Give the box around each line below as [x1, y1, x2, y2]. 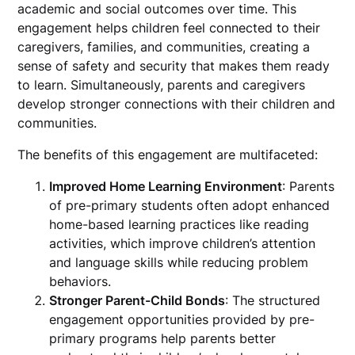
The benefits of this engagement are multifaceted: [17, 147, 319, 162]
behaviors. [49, 273, 112, 289]
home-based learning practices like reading [49, 216, 310, 232]
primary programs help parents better [49, 330, 277, 346]
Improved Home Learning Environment [49, 178, 283, 194]
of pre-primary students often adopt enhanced [49, 197, 330, 213]
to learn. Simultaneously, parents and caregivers [17, 77, 306, 93]
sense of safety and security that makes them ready [17, 58, 330, 74]
